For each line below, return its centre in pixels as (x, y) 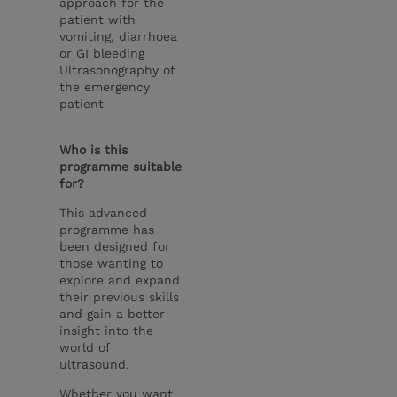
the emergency (105, 86)
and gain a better (113, 313)
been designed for (115, 246)
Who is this (94, 149)
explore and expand (120, 280)
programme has (107, 229)
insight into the (107, 330)
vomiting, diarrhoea (119, 36)
